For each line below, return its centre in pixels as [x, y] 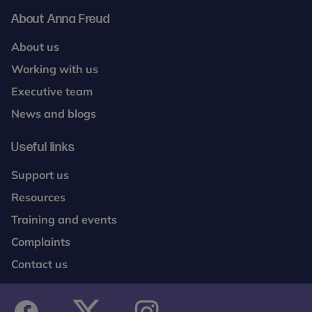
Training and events [64, 220]
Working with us [55, 69]
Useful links [43, 148]
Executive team [52, 92]
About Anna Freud [61, 19]
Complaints [41, 242]
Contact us [39, 264]
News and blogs [54, 114]
